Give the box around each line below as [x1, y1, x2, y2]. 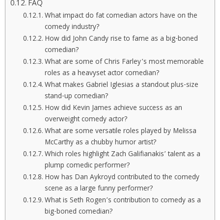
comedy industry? [44, 22, 100, 34]
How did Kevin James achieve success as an [44, 103, 182, 115]
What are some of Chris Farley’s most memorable [44, 56, 204, 69]
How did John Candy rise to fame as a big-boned [44, 33, 198, 46]
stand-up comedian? [44, 91, 109, 103]
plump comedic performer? [44, 160, 130, 172]
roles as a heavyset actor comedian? [44, 68, 160, 80]
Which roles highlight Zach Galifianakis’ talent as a [44, 149, 200, 161]
